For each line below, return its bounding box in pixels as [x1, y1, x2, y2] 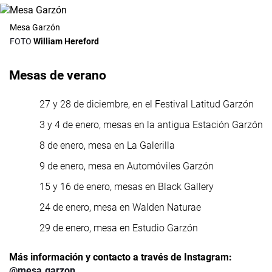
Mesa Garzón [10, 22, 60, 33]
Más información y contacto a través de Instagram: [9, 251, 232, 263]
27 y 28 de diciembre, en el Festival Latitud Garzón [39, 98, 254, 110]
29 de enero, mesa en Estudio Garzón [39, 222, 198, 234]
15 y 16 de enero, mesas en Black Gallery [39, 181, 214, 193]
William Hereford [33, 36, 99, 47]
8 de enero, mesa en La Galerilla [39, 140, 175, 152]
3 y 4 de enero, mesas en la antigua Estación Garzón [39, 119, 263, 131]
